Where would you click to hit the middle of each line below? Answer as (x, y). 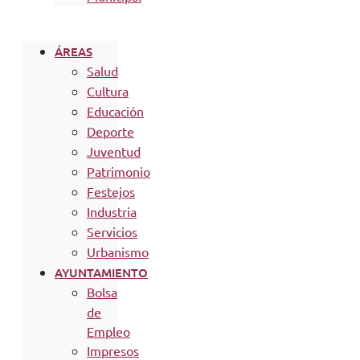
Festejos (111, 191)
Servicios (112, 231)
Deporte (110, 131)
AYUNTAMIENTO (101, 272)
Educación (115, 110)
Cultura (108, 90)
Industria (112, 211)
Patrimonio (119, 171)
